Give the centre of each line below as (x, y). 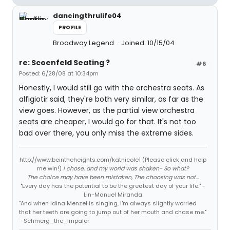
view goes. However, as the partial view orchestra (107, 111)
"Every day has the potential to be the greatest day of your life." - (113, 186)
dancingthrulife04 (87, 16)
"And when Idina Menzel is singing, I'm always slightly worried (108, 204)
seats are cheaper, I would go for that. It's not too (108, 122)
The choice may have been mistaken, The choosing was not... (113, 177)
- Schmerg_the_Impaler (54, 221)
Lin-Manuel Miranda (113, 195)
